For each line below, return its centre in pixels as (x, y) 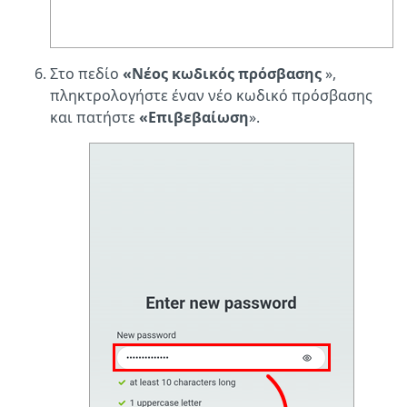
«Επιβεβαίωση (194, 117)
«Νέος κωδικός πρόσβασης (222, 73)
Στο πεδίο (86, 73)
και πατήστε (94, 117)
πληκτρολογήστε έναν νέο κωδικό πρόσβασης (211, 95)
